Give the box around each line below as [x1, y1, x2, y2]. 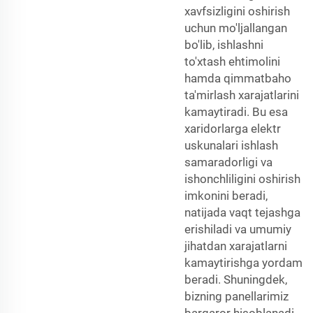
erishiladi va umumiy [184, 221, 291, 236]
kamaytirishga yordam [184, 255, 303, 270]
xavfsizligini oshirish [184, 3, 290, 18]
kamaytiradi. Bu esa [184, 104, 288, 119]
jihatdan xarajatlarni [184, 238, 287, 253]
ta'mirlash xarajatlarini [184, 87, 299, 102]
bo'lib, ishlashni [184, 37, 263, 52]
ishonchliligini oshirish [184, 171, 300, 186]
